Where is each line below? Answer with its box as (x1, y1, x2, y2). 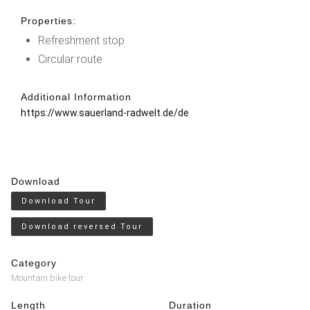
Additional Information (21, 91, 131, 102)
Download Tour (21, 196, 95, 206)
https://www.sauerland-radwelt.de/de (21, 107, 189, 118)
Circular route (38, 52, 102, 66)
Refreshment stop (38, 33, 125, 47)
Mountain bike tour (11, 272, 84, 283)
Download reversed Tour (21, 221, 143, 231)
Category (11, 257, 57, 268)
